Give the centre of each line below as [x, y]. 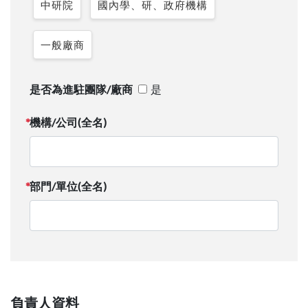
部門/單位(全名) [68, 186]
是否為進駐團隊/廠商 [81, 89]
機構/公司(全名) [68, 122]
